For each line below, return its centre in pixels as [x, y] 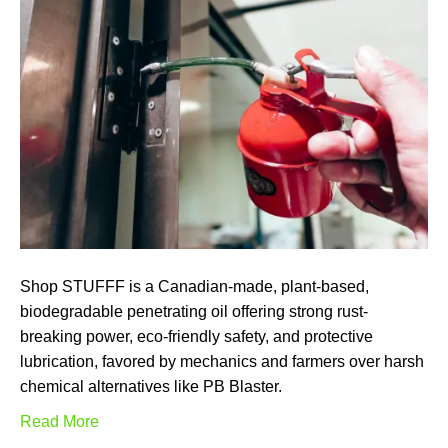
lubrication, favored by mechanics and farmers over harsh [222, 362]
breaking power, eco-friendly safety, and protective [196, 337]
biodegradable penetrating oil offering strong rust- [194, 312]
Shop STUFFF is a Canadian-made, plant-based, [194, 287]
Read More [59, 422]
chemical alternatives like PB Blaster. [151, 387]
